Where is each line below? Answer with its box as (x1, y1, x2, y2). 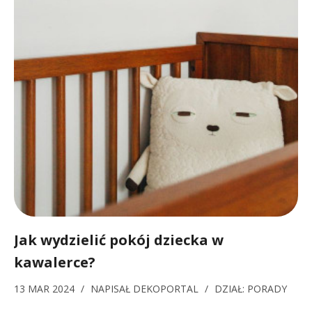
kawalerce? (14, 253, 95, 272)
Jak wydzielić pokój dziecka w (14, 231, 224, 249)
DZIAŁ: (214, 282, 247, 295)
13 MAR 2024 (14, 282, 77, 295)
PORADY (247, 282, 287, 295)
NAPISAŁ (91, 282, 133, 295)
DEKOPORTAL (133, 282, 198, 295)
